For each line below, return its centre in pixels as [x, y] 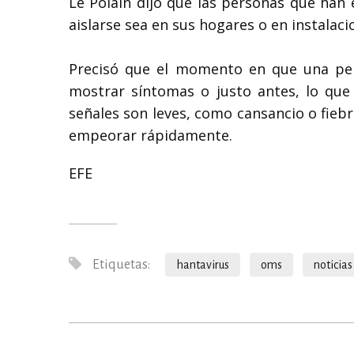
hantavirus [203, 264]
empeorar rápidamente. [151, 135]
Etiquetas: [120, 264]
